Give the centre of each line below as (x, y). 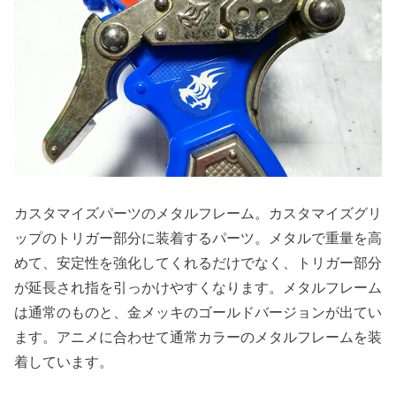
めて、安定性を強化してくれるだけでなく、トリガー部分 (198, 263)
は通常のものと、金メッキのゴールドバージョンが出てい (198, 313)
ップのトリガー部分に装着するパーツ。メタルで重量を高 (198, 239)
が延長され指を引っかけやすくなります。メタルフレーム (198, 288)
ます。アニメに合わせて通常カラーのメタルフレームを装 (198, 338)
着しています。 (64, 362)
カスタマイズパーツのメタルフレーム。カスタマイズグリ (198, 214)
